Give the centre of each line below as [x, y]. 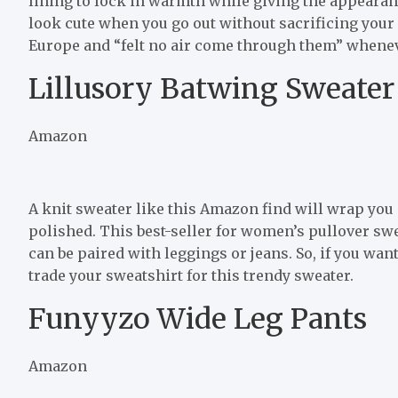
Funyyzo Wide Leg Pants [198, 318]
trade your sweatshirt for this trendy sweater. [196, 275]
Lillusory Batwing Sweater [211, 88]
